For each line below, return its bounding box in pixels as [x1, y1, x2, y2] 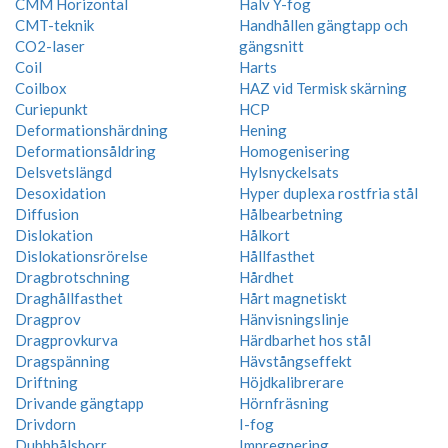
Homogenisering [239, 142, 350, 161]
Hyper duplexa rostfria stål [239, 184, 418, 203]
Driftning [15, 373, 78, 392]
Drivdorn [15, 415, 76, 434]
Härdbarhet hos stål [239, 331, 371, 350]
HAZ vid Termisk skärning [239, 79, 407, 98]
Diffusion [15, 205, 79, 224]
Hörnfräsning [239, 394, 329, 413]
